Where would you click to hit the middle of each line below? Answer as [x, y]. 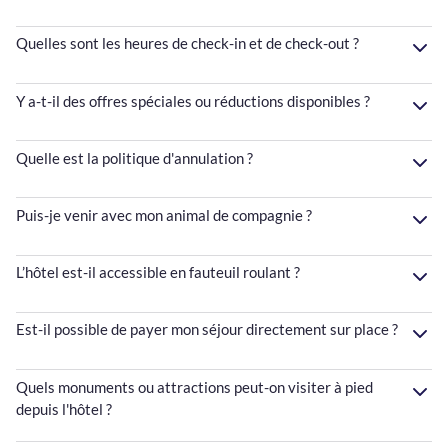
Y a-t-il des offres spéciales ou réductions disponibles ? [193, 100]
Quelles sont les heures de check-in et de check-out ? [187, 43]
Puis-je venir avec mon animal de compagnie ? [164, 214]
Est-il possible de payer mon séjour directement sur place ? [207, 329]
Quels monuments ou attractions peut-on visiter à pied [194, 386]
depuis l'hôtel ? [64, 408]
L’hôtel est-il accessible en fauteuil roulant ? [158, 272]
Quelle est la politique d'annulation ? [134, 157]
